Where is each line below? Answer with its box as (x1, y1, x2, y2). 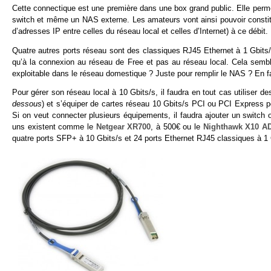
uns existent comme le (12, 122, 96, 132)
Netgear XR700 (96, 122, 151, 132)
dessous (12, 99, 42, 109)
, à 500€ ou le (151, 122, 203, 132)
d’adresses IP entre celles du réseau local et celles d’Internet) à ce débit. (12, 26, 268, 36)
